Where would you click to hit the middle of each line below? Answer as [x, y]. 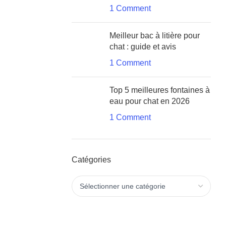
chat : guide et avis [143, 47]
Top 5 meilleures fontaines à [160, 90]
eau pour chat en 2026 [150, 101]
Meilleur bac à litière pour [155, 36]
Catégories [91, 160]
